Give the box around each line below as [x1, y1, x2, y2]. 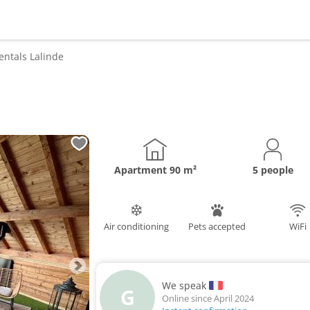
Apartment [113, 163, 170, 176]
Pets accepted [188, 219, 246, 232]
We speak [162, 278, 206, 292]
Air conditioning [104, 219, 170, 232]
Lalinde [30, 50, 64, 63]
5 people [252, 163, 293, 176]
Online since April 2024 [162, 291, 254, 304]
